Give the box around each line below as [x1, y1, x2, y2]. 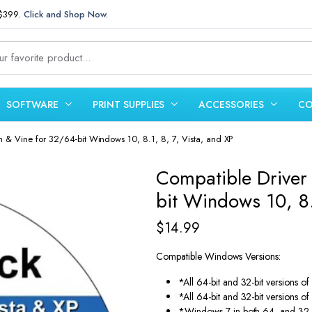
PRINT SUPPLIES [92, 97, 165, 111]
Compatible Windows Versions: [156, 249, 281, 263]
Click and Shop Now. [24, 7, 108, 21]
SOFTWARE [6, 97, 58, 111]
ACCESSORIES [198, 97, 265, 111]
